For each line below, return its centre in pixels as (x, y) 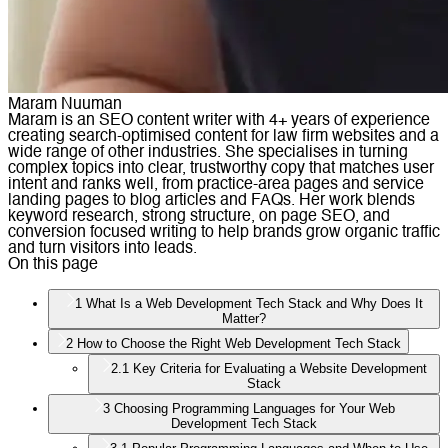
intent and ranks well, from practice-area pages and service (216, 184)
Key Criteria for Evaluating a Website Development (280, 368)
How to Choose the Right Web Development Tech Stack (239, 343)
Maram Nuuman (65, 104)
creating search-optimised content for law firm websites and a (223, 136)
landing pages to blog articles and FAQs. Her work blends (211, 200)
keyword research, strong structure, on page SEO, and (199, 216)
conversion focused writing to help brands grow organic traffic (224, 232)
